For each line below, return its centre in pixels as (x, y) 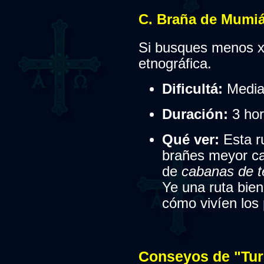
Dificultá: (192, 89)
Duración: (195, 115)
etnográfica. (175, 64)
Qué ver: (190, 140)
